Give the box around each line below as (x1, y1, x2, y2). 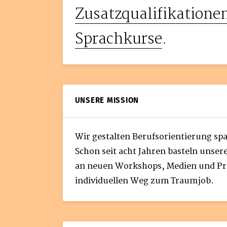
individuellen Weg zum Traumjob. (75, 176, 214, 186)
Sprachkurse (75, 30, 163, 49)
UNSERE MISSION (74, 94, 139, 107)
